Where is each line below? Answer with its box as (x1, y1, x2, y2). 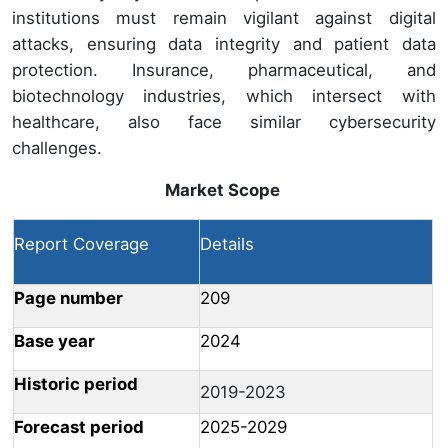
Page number (14, 287, 123, 308)
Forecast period (14, 416, 144, 437)
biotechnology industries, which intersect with (12, 85, 436, 106)
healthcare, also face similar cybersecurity (12, 111, 436, 132)
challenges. (12, 137, 102, 158)
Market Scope (165, 179, 280, 200)
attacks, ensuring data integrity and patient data (12, 33, 436, 54)
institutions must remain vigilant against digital (12, 7, 436, 28)
